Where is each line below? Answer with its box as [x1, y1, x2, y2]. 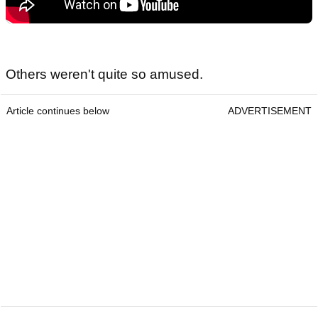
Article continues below [6, 104, 109, 116]
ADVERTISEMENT [228, 104, 312, 116]
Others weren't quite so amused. [6, 66, 203, 82]
